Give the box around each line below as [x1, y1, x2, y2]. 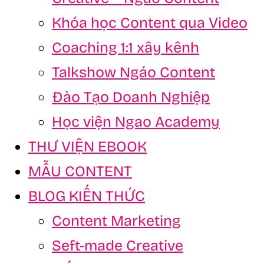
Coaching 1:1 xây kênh [52, 39, 199, 57]
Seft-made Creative [52, 237, 183, 255]
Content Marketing [52, 212, 181, 230]
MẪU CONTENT [28, 163, 132, 181]
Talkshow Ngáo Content [52, 64, 215, 82]
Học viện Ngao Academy [52, 113, 220, 131]
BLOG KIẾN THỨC [28, 187, 145, 206]
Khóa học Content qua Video [52, 14, 247, 32]
